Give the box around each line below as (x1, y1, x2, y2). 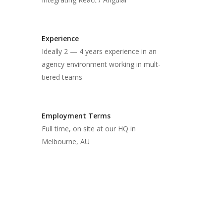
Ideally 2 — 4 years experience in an (41, 47, 157, 56)
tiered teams (41, 72, 82, 82)
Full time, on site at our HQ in (41, 124, 136, 134)
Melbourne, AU (41, 137, 90, 147)
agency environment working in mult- (41, 59, 161, 69)
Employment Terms (41, 111, 111, 121)
